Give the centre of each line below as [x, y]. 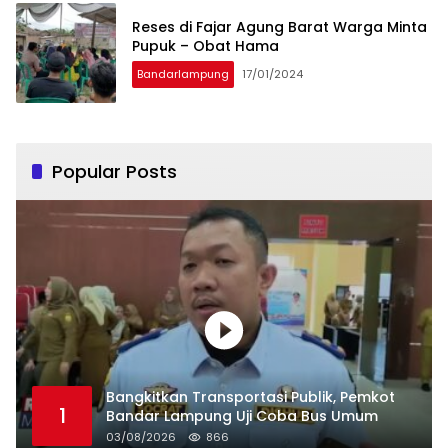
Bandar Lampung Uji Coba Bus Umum [242, 415]
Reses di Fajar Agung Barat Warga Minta [279, 27]
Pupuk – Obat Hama [205, 46]
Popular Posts [114, 172]
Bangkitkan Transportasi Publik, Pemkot [250, 396]
